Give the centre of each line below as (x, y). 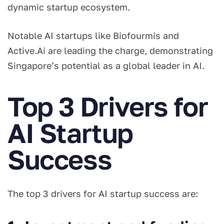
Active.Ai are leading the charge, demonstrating (110, 50)
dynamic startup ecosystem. (71, 7)
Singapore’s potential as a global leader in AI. (107, 65)
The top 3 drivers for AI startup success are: (104, 194)
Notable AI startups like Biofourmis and (93, 35)
